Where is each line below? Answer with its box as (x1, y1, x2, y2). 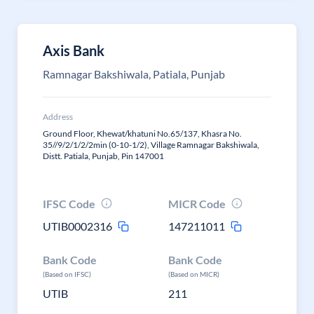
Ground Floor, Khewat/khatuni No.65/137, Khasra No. (43, 128, 242, 139)
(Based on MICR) (168, 270, 220, 278)
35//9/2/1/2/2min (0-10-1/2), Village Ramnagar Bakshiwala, (43, 139, 259, 150)
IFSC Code (43, 197, 95, 210)
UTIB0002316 (43, 219, 112, 233)
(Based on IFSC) (43, 270, 91, 278)
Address (43, 111, 73, 122)
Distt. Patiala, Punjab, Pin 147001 (43, 151, 164, 161)
